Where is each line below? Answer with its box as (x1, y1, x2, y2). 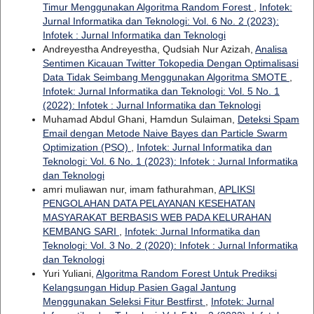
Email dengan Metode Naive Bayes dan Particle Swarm (42, 128, 287, 139)
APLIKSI (218, 184, 255, 196)
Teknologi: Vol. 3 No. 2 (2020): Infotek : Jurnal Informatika (42, 240, 298, 252)
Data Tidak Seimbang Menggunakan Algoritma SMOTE (42, 71, 289, 83)
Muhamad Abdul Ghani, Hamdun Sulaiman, (42, 114, 238, 125)
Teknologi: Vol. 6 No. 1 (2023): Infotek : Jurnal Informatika (42, 156, 298, 168)
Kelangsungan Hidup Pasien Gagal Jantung (42, 282, 236, 294)
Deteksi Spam (237, 114, 299, 125)
